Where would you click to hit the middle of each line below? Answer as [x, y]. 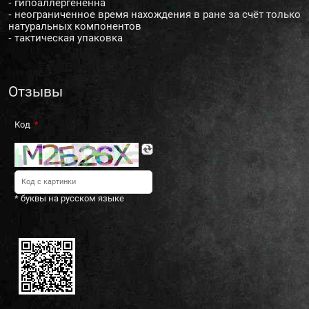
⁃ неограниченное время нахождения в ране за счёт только [154, 14]
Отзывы [36, 91]
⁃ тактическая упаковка [66, 38]
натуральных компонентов [75, 26]
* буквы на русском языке [70, 198]
